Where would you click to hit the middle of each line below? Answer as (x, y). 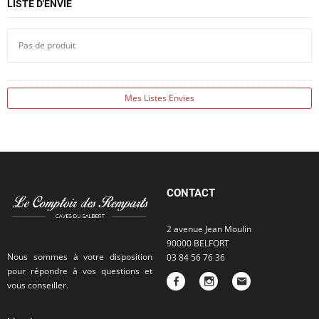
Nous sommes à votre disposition (80, 256)
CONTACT (191, 193)
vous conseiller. (38, 285)
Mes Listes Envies (159, 98)
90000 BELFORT (198, 243)
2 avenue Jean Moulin (209, 229)
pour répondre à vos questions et (80, 271)
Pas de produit (47, 46)
